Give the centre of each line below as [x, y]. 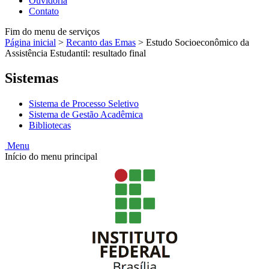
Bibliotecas [50, 125]
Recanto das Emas [101, 42]
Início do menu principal [51, 157]
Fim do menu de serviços [52, 31]
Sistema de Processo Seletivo [84, 104]
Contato [44, 11]
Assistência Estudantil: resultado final [75, 53]
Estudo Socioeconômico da [198, 42]
